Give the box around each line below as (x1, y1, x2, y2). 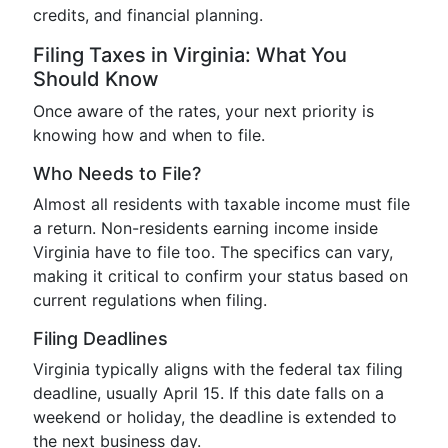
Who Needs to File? (33, 163, 201, 184)
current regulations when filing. (33, 290, 267, 310)
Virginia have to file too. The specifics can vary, (33, 242, 393, 262)
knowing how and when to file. (33, 125, 265, 145)
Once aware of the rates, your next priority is (33, 101, 374, 121)
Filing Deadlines (33, 328, 168, 349)
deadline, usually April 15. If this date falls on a (33, 383, 384, 403)
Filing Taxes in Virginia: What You (33, 43, 347, 67)
